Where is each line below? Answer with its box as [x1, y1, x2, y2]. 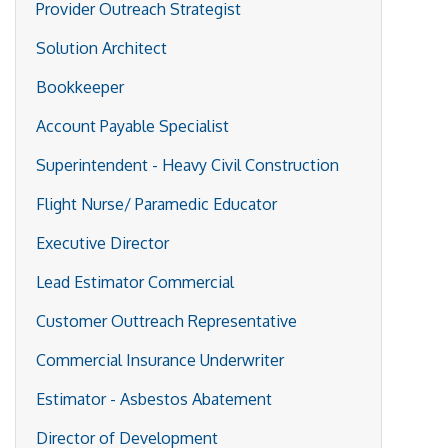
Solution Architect [36, 37, 167, 58]
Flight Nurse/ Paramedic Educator [36, 193, 277, 214]
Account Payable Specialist [36, 115, 229, 136]
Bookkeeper [36, 76, 124, 97]
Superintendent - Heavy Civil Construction [36, 154, 339, 175]
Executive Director [36, 232, 169, 253]
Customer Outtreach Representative [36, 310, 297, 331]
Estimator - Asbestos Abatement [36, 388, 272, 409]
